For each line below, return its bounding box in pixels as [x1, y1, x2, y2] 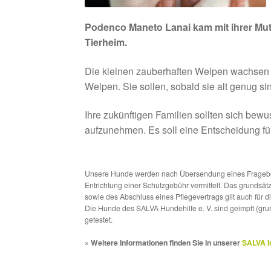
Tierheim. [85, 34, 128, 49]
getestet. [85, 214, 113, 225]
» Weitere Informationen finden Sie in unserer [85, 237, 243, 249]
